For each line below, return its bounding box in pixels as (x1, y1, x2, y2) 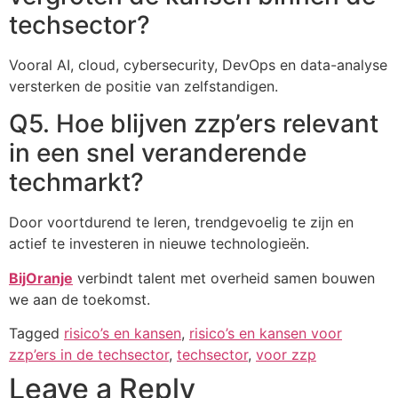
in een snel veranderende (9, 138, 306, 169)
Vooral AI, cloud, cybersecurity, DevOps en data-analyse (9, 55, 387, 74)
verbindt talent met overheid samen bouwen (73, 268, 375, 287)
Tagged (9, 324, 64, 343)
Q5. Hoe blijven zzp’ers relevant (9, 108, 378, 139)
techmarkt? (9, 167, 144, 198)
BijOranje (9, 268, 73, 287)
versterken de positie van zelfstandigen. (9, 76, 278, 95)
